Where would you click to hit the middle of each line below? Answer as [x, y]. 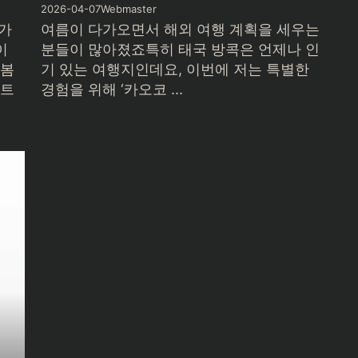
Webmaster [128, 9]
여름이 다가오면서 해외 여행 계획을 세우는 [180, 30]
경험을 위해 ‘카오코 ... [111, 89]
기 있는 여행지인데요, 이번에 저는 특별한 [175, 70]
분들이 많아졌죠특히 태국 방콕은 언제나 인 [180, 50]
